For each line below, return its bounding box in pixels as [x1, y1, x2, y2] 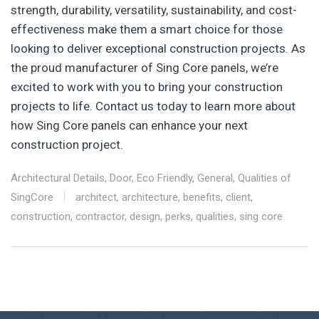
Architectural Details [11, 171, 105, 184]
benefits [183, 190, 221, 204]
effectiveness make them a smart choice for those [11, 21, 283, 36]
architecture [122, 190, 178, 204]
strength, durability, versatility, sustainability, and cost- [11, 2, 297, 17]
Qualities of [238, 171, 291, 184]
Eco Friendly [137, 171, 192, 184]
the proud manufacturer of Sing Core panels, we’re [11, 60, 278, 75]
